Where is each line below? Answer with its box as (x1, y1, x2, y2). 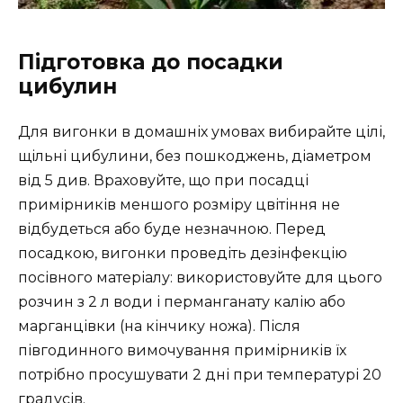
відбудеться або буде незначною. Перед (18, 219, 326, 237)
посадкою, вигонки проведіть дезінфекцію (18, 244, 347, 262)
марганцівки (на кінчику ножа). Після (18, 317, 300, 335)
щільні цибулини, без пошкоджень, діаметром (18, 147, 372, 165)
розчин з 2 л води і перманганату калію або (18, 292, 345, 310)
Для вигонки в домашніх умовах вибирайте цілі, (18, 122, 385, 140)
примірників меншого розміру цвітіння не (18, 195, 340, 213)
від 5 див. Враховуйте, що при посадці (18, 171, 309, 189)
